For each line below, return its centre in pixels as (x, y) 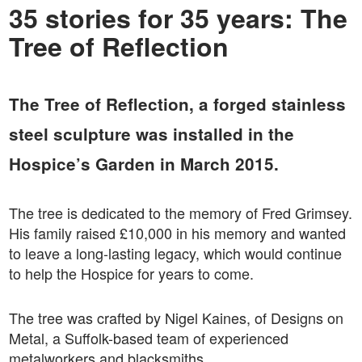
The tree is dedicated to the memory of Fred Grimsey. (180, 212)
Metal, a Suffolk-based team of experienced (148, 337)
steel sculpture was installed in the (151, 133)
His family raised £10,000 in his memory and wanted (177, 232)
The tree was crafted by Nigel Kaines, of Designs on (176, 317)
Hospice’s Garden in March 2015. (143, 163)
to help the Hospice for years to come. (131, 273)
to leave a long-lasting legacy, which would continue (175, 253)
